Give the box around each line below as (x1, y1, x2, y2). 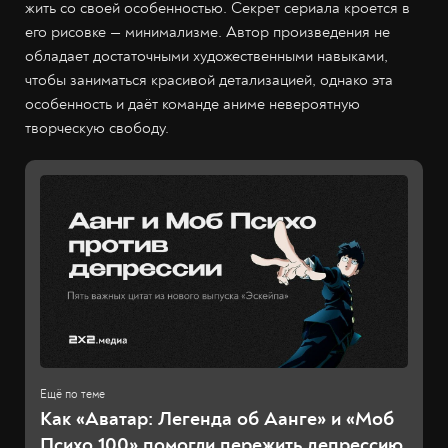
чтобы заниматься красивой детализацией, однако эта (25, 69, 393, 90)
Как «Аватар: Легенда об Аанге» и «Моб (40, 406, 394, 432)
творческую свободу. (25, 117, 169, 138)
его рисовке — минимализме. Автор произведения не (25, 21, 390, 42)
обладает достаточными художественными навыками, (25, 45, 388, 66)
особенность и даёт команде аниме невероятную (25, 93, 360, 114)
